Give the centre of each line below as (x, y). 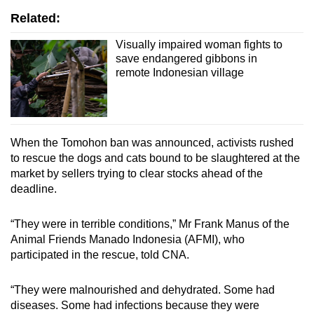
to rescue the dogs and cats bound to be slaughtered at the (155, 158)
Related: (35, 18)
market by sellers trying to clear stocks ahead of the (137, 174)
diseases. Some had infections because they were (135, 306)
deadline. (34, 189)
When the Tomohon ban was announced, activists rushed (152, 143)
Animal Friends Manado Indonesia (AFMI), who (128, 240)
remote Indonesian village (179, 72)
